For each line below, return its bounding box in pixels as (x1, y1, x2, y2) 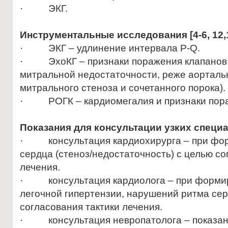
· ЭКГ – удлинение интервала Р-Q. (20, 43, 200, 53)
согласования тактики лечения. (20, 202, 162, 212)
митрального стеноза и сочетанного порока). (20, 82, 225, 93)
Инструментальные (20, 30, 117, 40)
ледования (134, 30, 190, 40)
